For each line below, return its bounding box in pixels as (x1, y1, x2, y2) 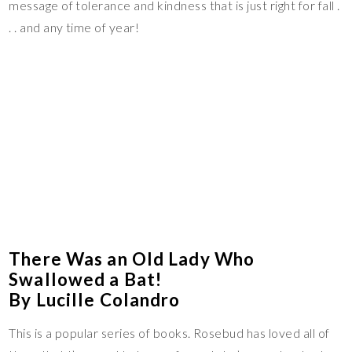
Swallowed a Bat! (9, 269, 163, 291)
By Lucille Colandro (9, 289, 181, 311)
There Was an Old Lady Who (9, 248, 255, 270)
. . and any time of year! (9, 20, 140, 35)
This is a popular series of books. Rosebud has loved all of (9, 325, 330, 341)
